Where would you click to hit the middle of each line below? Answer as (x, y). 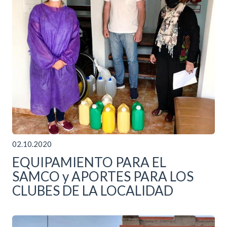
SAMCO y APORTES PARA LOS (103, 176)
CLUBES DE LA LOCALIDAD (93, 190)
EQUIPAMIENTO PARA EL (89, 162)
